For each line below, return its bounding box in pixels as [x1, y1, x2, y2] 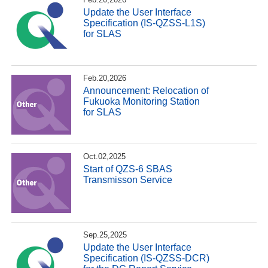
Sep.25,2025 [83, 230, 127, 239]
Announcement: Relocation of [83, 85, 209, 96]
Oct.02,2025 [83, 151, 126, 161]
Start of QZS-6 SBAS [83, 163, 173, 174]
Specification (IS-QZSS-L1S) [83, 17, 206, 28]
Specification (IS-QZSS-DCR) [83, 252, 210, 263]
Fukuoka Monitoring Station [83, 96, 200, 106]
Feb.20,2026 [83, 73, 127, 83]
